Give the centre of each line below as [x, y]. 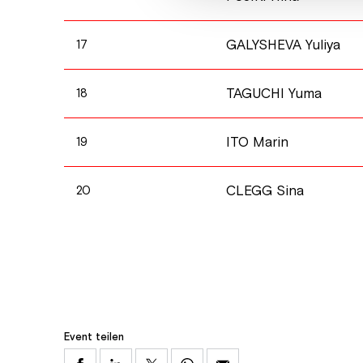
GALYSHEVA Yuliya [284, 45]
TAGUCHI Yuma [274, 94]
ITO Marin [258, 142]
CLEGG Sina [265, 191]
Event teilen [94, 337]
